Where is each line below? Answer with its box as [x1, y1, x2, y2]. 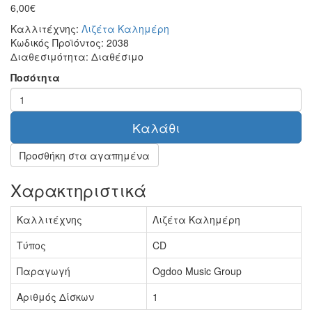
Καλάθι [132, 118, 180, 136]
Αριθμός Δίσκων [17, 289, 94, 304]
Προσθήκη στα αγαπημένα [19, 148, 150, 162]
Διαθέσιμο [91, 49, 143, 63]
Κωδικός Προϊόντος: [10, 35, 107, 49]
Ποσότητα [10, 70, 60, 84]
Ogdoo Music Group [153, 263, 242, 278]
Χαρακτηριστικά [10, 177, 146, 202]
